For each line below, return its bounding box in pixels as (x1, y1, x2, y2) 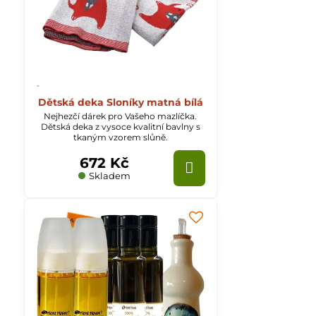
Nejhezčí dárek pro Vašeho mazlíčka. (44, 111, 197, 122)
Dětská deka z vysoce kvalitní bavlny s (40, 121, 200, 133)
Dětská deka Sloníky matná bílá (37, 95, 203, 109)
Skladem (87, 169, 131, 181)
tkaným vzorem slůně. (73, 132, 168, 143)
